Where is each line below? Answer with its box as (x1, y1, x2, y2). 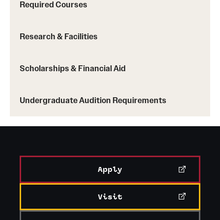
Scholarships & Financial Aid (20, 63, 126, 73)
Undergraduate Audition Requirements (20, 95, 166, 105)
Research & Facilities (20, 31, 98, 41)
